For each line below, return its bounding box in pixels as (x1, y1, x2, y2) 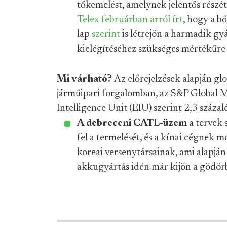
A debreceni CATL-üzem (77, 118, 187, 128)
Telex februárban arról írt (77, 15, 183, 25)
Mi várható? (57, 74, 114, 84)
